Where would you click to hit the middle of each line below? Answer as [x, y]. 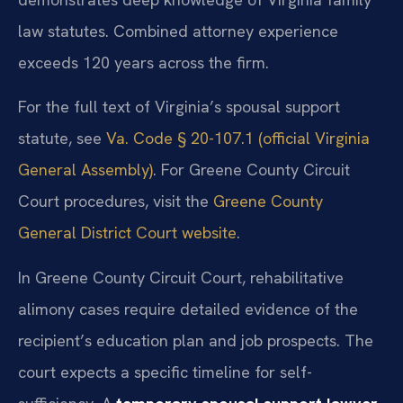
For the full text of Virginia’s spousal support [179, 107]
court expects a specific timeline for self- [165, 372]
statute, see [62, 139]
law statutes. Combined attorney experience [178, 31]
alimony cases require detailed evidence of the [188, 309]
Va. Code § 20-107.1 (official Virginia [238, 139]
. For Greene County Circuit [251, 170]
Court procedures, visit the [116, 201]
